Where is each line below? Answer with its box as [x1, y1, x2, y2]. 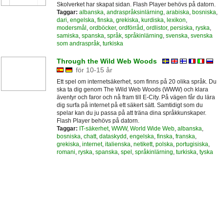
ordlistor [146, 24, 167, 32]
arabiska [166, 9, 189, 16]
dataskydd [99, 133, 127, 140]
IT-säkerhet [79, 125, 109, 132]
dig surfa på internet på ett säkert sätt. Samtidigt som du [56, 102, 203, 109]
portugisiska [175, 141, 208, 148]
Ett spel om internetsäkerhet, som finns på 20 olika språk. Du [56, 78, 217, 86]
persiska [170, 24, 193, 32]
